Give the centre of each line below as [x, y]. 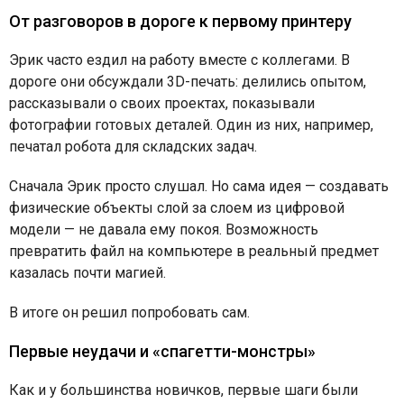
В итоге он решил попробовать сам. [129, 312]
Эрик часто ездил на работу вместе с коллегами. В [179, 60]
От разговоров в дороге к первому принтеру [180, 21]
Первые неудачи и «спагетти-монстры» [162, 351]
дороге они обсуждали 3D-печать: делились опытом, [188, 81]
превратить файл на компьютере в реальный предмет [194, 251]
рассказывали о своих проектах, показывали [162, 103]
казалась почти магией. [87, 272]
